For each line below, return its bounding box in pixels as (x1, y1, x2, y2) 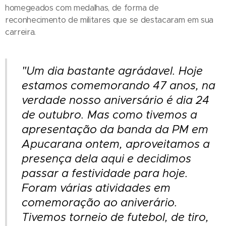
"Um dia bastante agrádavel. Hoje (22, 64, 203, 78)
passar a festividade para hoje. (22, 166, 188, 180)
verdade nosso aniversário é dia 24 (22, 93, 209, 107)
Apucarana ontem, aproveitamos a (22, 137, 210, 151)
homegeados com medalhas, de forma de (5, 3, 159, 13)
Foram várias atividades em (22, 181, 171, 195)
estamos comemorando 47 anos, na (22, 79, 215, 92)
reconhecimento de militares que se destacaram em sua (5, 15, 213, 25)
